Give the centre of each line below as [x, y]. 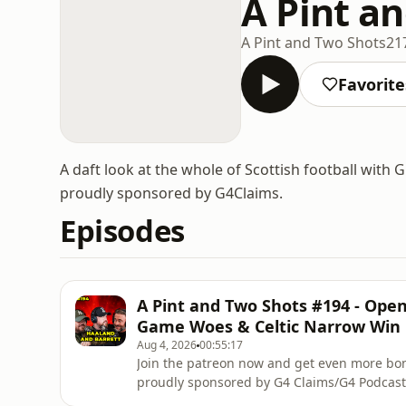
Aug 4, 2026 [167, 345]
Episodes [122, 231]
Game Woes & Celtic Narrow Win [269, 326]
